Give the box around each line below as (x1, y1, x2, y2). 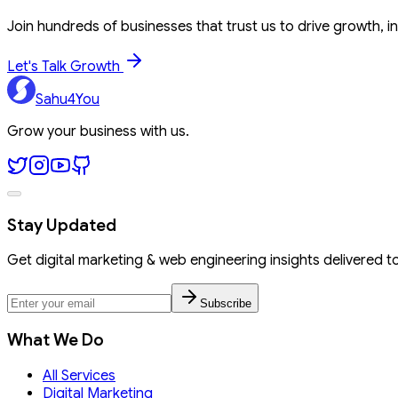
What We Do (7, 329, 104, 350)
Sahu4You (36, 90, 99, 108)
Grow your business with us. (7, 122, 189, 140)
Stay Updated (7, 214, 116, 235)
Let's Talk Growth (7, 57, 123, 76)
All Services (43, 366, 115, 385)
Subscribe (200, 297, 251, 311)
